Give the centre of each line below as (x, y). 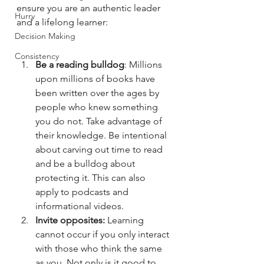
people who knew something (98, 107)
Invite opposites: (70, 220)
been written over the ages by (98, 93)
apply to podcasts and (83, 192)
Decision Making (45, 36)
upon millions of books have (96, 78)
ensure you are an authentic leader (90, 8)
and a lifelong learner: (63, 22)
